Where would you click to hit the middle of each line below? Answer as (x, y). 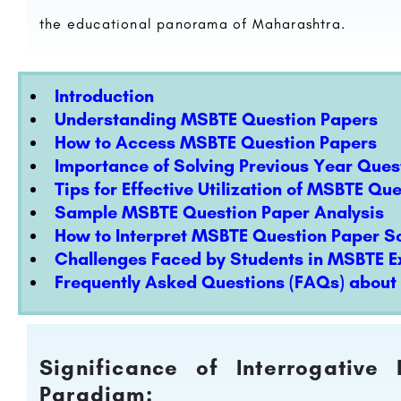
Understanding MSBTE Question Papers (216, 119)
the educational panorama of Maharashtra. (193, 24)
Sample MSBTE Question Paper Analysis (219, 212)
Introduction (104, 96)
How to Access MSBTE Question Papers (216, 142)
